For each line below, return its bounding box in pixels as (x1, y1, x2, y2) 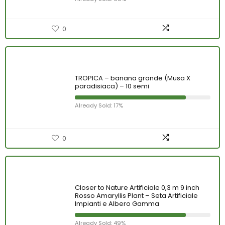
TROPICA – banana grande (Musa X (75, 73, 190, 83)
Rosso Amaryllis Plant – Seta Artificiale (75, 191, 198, 200)
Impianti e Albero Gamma (75, 199, 159, 208)
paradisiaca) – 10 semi (75, 81, 149, 91)
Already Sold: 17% (75, 101, 123, 109)
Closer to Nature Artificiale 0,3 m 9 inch (75, 183, 199, 192)
